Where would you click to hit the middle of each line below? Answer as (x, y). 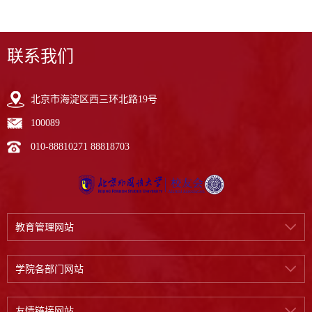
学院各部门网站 (49, 269)
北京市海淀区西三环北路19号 (94, 99)
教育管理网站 (45, 227)
